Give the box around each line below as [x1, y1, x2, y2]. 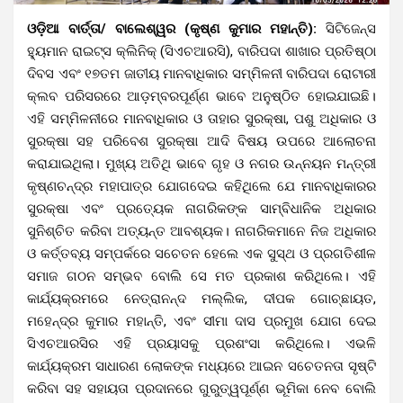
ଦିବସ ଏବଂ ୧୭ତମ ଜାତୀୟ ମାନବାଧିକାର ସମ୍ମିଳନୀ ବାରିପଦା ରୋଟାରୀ [27, 65, 376, 82]
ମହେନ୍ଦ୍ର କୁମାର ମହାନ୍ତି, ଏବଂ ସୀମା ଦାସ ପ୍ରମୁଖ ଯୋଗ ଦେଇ [27, 312, 376, 329]
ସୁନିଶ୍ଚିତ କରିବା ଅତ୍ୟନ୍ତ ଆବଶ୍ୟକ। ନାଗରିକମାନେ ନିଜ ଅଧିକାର [27, 222, 376, 239]
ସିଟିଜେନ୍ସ [317, 20, 376, 37]
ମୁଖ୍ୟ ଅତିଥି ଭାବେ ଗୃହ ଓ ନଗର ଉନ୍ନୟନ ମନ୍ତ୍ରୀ [104, 155, 376, 172]
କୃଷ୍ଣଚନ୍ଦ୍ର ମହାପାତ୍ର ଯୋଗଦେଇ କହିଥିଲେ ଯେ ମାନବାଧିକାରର [27, 177, 376, 194]
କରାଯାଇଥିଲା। [27, 155, 105, 172]
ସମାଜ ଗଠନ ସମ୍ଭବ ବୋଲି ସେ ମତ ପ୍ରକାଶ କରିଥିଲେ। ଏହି [27, 267, 376, 284]
